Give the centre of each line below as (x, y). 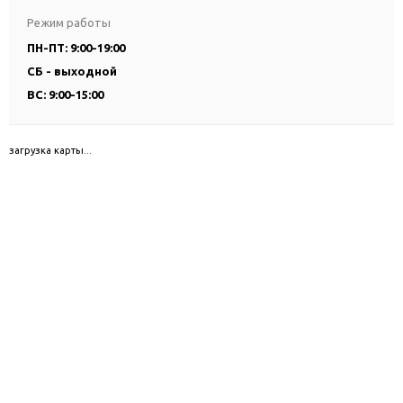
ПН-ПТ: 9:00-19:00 (76, 48)
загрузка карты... (50, 150)
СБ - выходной (72, 71)
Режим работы (69, 22)
